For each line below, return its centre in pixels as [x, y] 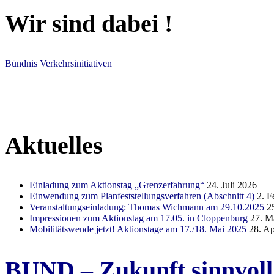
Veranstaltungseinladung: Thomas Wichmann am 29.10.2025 [147, 207]
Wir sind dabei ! [89, 23]
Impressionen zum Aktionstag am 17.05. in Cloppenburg [139, 218]
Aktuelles [54, 146]
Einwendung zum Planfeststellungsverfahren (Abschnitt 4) [142, 196]
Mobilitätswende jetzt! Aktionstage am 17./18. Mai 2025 [138, 229]
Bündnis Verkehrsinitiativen [58, 63]
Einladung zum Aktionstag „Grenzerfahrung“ [117, 185]
